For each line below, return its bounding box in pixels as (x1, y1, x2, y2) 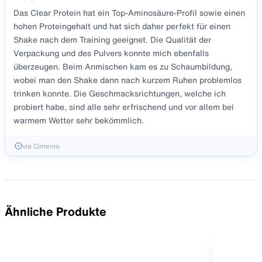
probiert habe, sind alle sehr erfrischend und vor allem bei (13, 103, 234, 112)
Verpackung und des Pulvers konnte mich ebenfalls (13, 49, 209, 58)
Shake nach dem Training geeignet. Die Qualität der (13, 36, 211, 44)
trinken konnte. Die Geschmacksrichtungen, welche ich (13, 89, 226, 98)
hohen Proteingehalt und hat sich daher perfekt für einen (13, 22, 230, 31)
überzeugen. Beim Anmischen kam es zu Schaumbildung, (13, 63, 232, 71)
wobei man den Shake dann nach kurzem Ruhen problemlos (13, 76, 242, 85)
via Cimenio (22, 143, 60, 150)
